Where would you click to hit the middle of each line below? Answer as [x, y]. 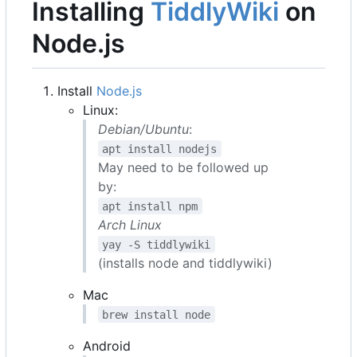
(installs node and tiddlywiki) [185, 263]
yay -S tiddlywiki [157, 244]
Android [107, 345]
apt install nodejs [160, 149]
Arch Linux [130, 224]
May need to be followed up [183, 167]
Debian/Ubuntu [143, 129]
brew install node [157, 314]
